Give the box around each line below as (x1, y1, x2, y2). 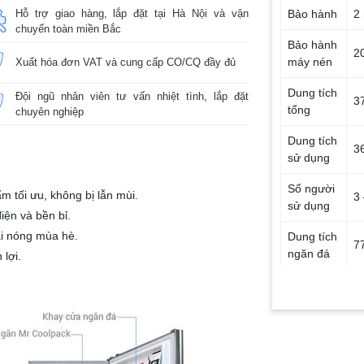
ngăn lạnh (288, 294, 340, 308)
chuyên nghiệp (15, 105, 84, 118)
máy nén (288, 54, 333, 68)
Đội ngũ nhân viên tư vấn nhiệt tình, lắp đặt (15, 89, 249, 102)
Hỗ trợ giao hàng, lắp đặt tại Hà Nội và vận (15, 6, 249, 19)
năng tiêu (288, 342, 336, 356)
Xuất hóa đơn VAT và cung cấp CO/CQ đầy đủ (15, 56, 236, 69)
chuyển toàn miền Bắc (15, 22, 121, 35)
